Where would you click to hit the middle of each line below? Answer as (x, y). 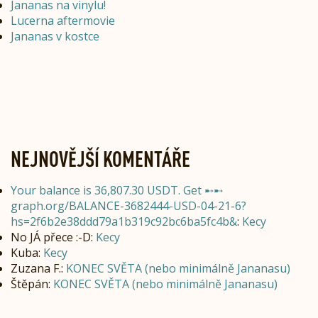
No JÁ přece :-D (51, 237)
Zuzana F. (36, 269)
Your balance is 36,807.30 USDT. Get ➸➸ (117, 191)
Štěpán (29, 284)
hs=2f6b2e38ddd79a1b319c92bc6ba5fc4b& (124, 222)
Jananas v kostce (55, 37)
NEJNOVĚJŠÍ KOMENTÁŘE (100, 159)
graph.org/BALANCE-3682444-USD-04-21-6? (128, 206)
